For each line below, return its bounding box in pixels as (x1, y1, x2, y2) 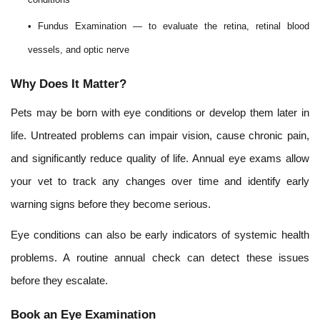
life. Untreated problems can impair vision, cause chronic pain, (11, 129, 309, 141)
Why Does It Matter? (11, 77, 126, 91)
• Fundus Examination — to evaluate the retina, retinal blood (28, 21, 309, 31)
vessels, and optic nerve (28, 44, 129, 55)
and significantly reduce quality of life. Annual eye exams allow (11, 152, 309, 164)
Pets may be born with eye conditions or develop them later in (11, 106, 309, 119)
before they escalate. (11, 274, 108, 286)
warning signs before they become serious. (11, 198, 211, 210)
